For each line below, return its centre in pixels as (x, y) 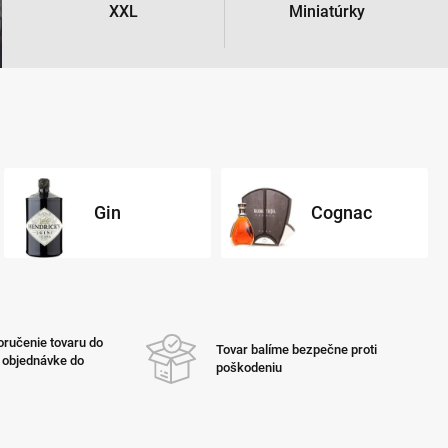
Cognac (342, 212)
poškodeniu (248, 367)
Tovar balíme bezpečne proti (296, 349)
